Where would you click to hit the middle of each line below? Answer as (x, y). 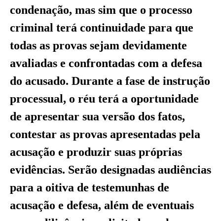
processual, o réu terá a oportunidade (104, 99)
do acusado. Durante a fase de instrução (110, 81)
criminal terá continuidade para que (102, 28)
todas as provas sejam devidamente (98, 46)
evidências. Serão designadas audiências (110, 170)
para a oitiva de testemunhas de (90, 188)
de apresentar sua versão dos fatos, (97, 117)
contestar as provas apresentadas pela (105, 134)
